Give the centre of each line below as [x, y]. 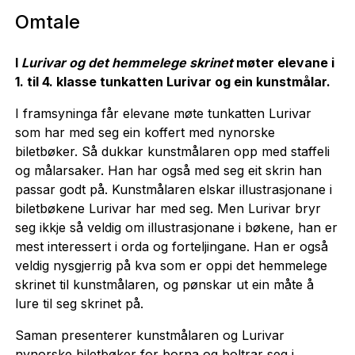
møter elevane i [283, 62]
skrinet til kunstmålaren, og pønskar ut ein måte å [164, 284]
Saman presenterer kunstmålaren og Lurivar [149, 335]
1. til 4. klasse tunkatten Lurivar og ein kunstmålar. [172, 81]
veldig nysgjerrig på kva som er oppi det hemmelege [171, 265]
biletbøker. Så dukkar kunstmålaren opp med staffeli [172, 151]
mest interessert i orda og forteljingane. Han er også [171, 246]
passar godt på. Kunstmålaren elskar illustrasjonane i [173, 189]
